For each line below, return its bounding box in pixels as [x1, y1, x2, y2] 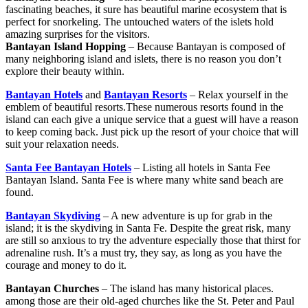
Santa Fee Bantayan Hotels [5, 162, 131, 174]
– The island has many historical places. [99, 283, 274, 295]
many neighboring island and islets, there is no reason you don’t [5, 53, 281, 65]
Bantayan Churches [5, 283, 99, 295]
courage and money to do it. [5, 259, 126, 272]
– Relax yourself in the [187, 89, 288, 101]
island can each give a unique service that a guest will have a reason [5, 113, 298, 126]
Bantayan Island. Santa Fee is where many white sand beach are [5, 174, 283, 186]
